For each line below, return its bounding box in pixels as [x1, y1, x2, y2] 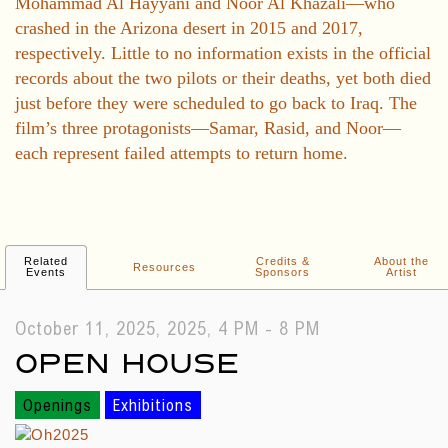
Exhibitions [113, 399, 193, 415]
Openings [23, 399, 92, 415]
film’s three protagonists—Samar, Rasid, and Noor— [15, 118, 401, 138]
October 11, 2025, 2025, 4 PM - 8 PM [15, 322, 320, 340]
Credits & [255, 255, 310, 267]
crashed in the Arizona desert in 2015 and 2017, [15, 18, 363, 38]
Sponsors [255, 266, 311, 278]
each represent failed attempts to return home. [15, 143, 348, 163]
